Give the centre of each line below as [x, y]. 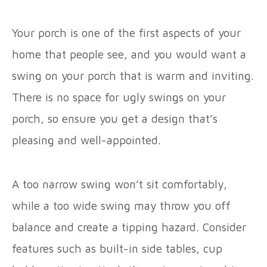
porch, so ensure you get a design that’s [115, 118]
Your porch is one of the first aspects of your [126, 32]
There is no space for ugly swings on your [119, 97]
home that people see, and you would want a [129, 54]
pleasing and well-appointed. [88, 140]
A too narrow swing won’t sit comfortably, [119, 184]
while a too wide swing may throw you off [121, 205]
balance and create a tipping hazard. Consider [129, 227]
